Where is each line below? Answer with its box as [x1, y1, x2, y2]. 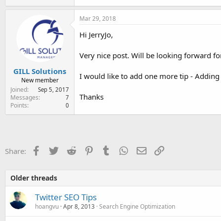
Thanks [79, 92, 104, 102]
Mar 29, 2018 [79, 14, 116, 23]
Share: [5, 146, 26, 156]
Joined [10, 85, 27, 94]
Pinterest [93, 145, 124, 155]
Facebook [40, 145, 74, 155]
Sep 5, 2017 [38, 85, 69, 93]
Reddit [75, 145, 98, 155]
